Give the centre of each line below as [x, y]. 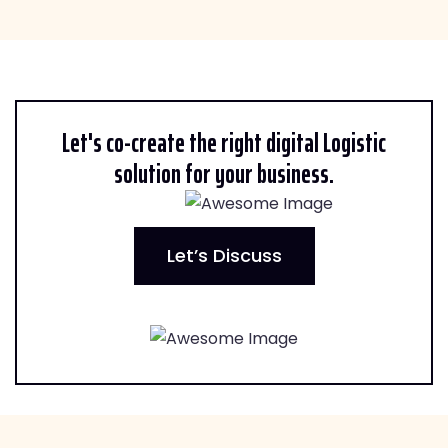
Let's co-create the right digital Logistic [224, 142]
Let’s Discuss [224, 255]
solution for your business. [224, 173]
